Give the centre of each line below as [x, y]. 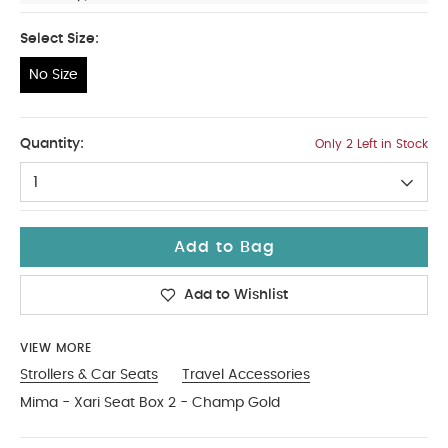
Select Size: [59, 39]
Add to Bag [224, 247]
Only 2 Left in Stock [371, 144]
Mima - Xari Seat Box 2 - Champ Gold [150, 403]
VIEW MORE [56, 348]
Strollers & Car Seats [89, 375]
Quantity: [52, 144]
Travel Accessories [246, 375]
